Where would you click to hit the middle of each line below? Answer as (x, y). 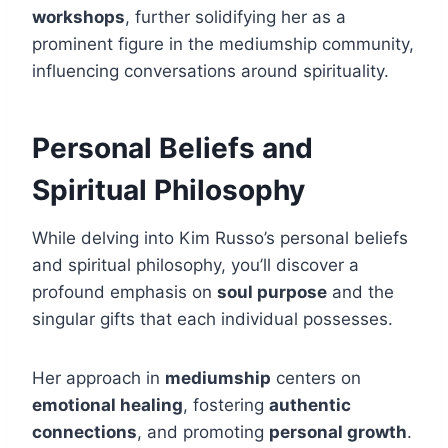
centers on (316, 378)
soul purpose (272, 292)
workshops (78, 17)
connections (84, 432)
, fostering (226, 405)
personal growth (338, 432)
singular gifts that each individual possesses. (212, 319)
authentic (310, 405)
